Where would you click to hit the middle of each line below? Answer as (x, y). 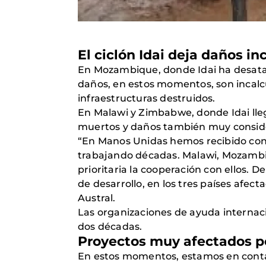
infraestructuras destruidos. (147, 98)
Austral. (101, 198)
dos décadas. (115, 226)
